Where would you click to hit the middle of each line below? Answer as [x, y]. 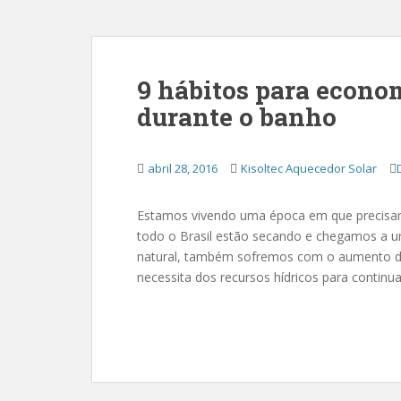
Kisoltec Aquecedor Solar [309, 168]
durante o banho [237, 117]
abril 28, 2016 [183, 168]
